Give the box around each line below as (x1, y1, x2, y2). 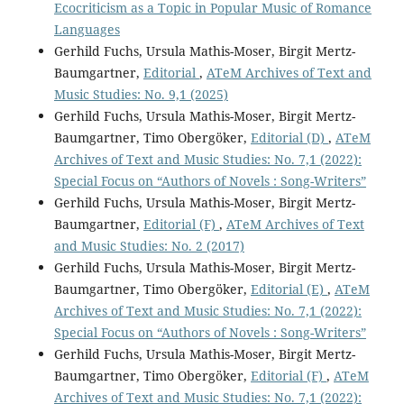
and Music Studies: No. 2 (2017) (53, 236, 244, 254)
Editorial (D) (250, 128, 328, 146)
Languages (53, 20, 120, 38)
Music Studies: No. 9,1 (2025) (53, 85, 228, 103)
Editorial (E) (250, 280, 327, 298)
